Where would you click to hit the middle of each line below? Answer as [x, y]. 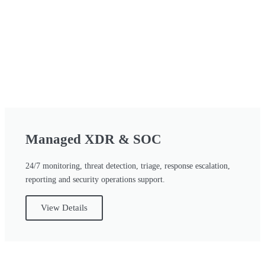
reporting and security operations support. [95, 179]
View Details [64, 207]
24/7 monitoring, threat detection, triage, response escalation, [128, 166]
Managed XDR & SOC [93, 139]
